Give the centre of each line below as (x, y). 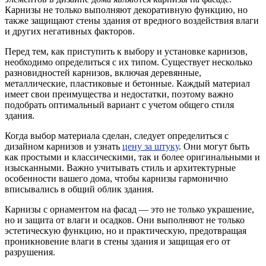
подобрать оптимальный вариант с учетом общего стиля (119, 104)
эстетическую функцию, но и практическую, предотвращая (126, 230)
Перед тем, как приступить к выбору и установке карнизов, (126, 51)
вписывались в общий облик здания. (79, 189)
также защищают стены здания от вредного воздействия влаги (132, 20)
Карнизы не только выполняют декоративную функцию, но (126, 9)
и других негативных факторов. (70, 31)
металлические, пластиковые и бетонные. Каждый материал (127, 83)
